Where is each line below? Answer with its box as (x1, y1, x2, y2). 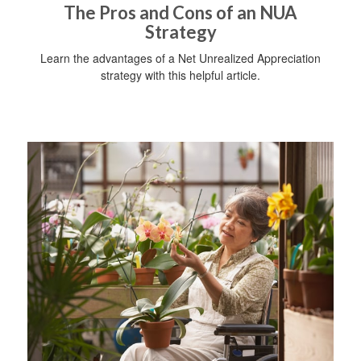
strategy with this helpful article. (101, 67, 260, 84)
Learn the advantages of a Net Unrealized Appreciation (40, 50, 321, 67)
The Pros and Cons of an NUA (64, 2, 297, 24)
